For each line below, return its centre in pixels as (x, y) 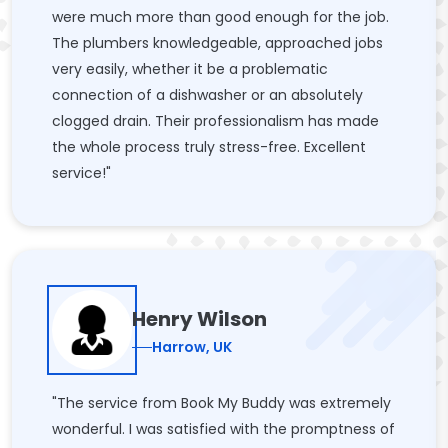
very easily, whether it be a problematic (190, 69)
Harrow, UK (192, 346)
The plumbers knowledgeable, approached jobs (217, 43)
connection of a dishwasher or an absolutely (207, 95)
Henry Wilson (199, 318)
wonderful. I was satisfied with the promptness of (223, 429)
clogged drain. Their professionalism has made (215, 121)
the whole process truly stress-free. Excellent (209, 147)
